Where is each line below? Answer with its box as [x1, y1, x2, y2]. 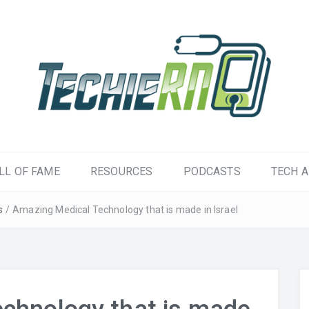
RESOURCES [90, 165, 153, 178]
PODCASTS [183, 165, 241, 178]
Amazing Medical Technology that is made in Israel [12, 204, 238, 215]
